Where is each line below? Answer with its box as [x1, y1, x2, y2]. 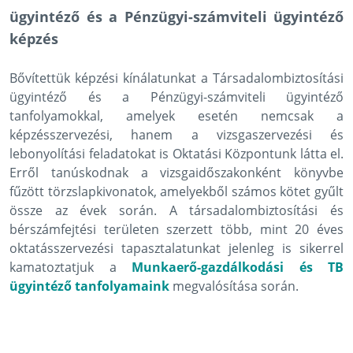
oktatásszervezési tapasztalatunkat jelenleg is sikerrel [9, 239, 344, 257]
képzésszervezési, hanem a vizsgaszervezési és [9, 125, 344, 143]
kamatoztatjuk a [9, 258, 132, 276]
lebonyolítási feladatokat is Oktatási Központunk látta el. [9, 144, 344, 162]
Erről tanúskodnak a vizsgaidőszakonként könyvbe [9, 163, 344, 181]
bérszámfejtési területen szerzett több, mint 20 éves [9, 220, 344, 238]
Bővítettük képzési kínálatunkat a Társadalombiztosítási [9, 69, 344, 87]
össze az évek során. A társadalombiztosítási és [9, 201, 344, 219]
